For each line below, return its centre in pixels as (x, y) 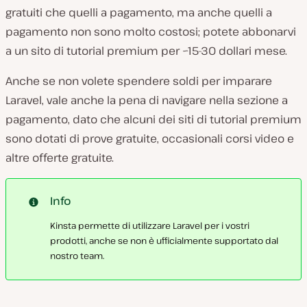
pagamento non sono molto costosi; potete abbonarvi (151, 31)
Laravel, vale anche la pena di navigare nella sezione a (147, 100)
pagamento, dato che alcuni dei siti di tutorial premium (153, 119)
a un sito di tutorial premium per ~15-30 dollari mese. (146, 50)
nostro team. (77, 255)
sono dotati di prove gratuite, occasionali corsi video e (150, 138)
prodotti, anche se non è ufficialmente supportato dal (164, 240)
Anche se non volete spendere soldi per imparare (139, 81)
